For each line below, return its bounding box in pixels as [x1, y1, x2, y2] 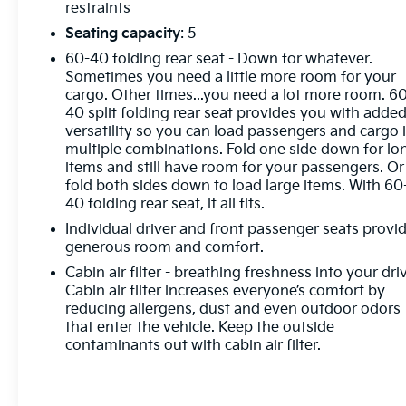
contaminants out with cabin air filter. [65, 336, 322, 354]
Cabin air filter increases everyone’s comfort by [65, 282, 386, 300]
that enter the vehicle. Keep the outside [65, 318, 335, 336]
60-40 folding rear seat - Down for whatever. [65, 50, 373, 68]
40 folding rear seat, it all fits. [65, 195, 266, 213]
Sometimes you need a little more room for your [65, 68, 397, 86]
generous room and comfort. [65, 238, 265, 256]
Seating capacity [65, 24, 181, 43]
